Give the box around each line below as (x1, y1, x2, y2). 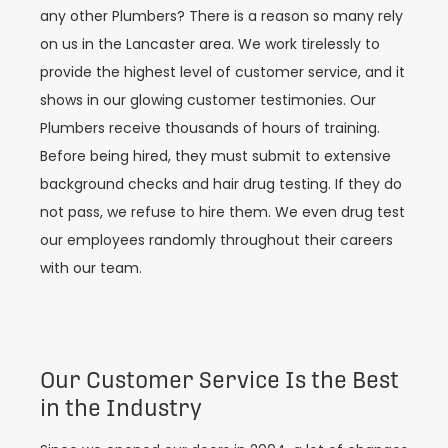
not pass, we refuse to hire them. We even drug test (40, 202, 405, 223)
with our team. (40, 258, 142, 279)
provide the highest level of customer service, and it (40, 62, 405, 83)
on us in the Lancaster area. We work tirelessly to (40, 34, 380, 55)
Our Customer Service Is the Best (40, 366, 399, 393)
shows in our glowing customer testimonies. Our (40, 90, 376, 111)
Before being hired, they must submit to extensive (40, 146, 391, 167)
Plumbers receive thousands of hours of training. (40, 118, 380, 139)
